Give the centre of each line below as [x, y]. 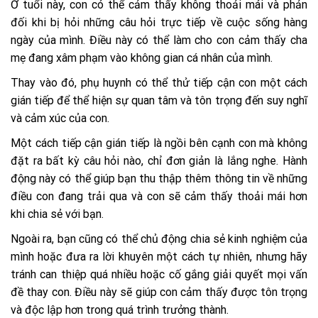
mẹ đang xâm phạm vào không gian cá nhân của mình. [143, 57]
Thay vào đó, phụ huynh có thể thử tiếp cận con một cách [159, 82]
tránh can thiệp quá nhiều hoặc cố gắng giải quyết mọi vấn [159, 274]
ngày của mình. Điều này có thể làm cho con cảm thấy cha [159, 40]
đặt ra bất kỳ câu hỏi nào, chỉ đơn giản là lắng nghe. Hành [159, 160]
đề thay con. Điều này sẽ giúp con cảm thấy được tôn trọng [159, 292]
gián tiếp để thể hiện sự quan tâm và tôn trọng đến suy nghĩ [159, 100]
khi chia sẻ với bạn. [57, 214]
